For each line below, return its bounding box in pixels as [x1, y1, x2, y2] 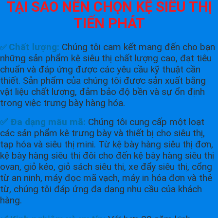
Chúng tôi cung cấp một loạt [86, 116, 204, 128]
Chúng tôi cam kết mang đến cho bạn [59, 41, 215, 53]
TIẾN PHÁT [73, 15, 145, 32]
